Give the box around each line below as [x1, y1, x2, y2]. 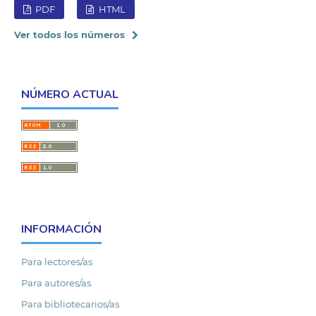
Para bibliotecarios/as [21, 298, 119, 310]
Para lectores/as [21, 255, 92, 267]
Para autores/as [21, 276, 91, 288]
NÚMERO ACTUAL [21, 86, 119, 102]
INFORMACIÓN [21, 221, 102, 237]
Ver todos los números [13, 28, 125, 40]
